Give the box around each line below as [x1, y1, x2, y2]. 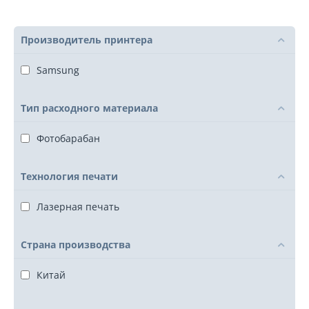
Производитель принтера [21, 33, 152, 46]
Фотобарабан [37, 132, 100, 145]
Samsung [37, 63, 79, 77]
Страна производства [21, 238, 130, 251]
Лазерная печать [37, 200, 119, 213]
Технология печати [21, 170, 118, 183]
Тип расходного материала [21, 101, 158, 114]
